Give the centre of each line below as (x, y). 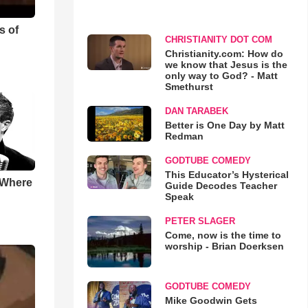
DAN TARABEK (196, 111)
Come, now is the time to (223, 235)
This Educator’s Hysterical (227, 174)
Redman (184, 136)
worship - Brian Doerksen (224, 246)
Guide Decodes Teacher (221, 185)
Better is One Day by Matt (224, 125)
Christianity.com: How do (224, 53)
